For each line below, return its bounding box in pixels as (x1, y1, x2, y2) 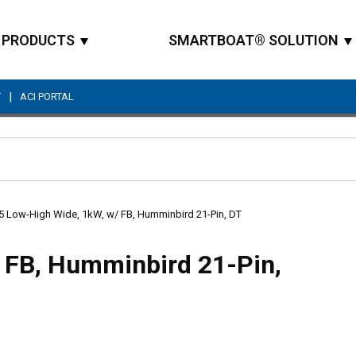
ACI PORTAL (20, 91, 74, 103)
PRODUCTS (2, 31, 75, 48)
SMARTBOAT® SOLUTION (168, 31, 339, 48)
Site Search (176, 160, 237, 174)
